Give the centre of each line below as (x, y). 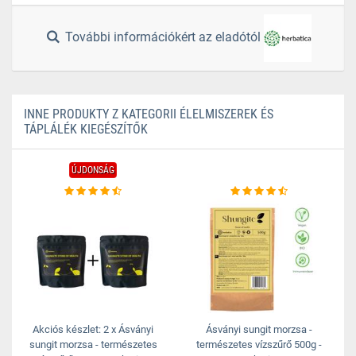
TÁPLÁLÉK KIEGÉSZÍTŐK (86, 129)
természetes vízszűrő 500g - (259, 344)
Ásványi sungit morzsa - (259, 329)
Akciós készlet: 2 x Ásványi (93, 329)
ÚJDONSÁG (93, 170)
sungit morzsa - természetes (93, 344)
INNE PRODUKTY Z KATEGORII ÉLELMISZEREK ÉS (149, 114)
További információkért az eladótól (163, 37)
